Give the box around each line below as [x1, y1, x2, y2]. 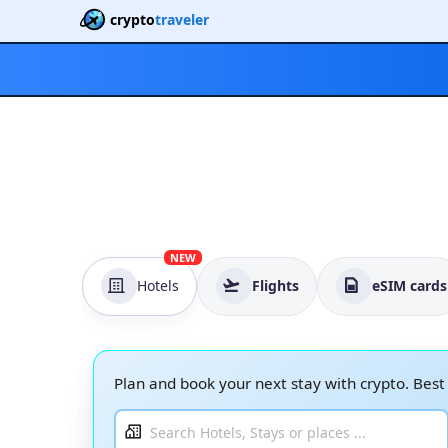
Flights [251, 276, 299, 296]
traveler [154, 10, 209, 29]
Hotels [136, 276, 179, 296]
